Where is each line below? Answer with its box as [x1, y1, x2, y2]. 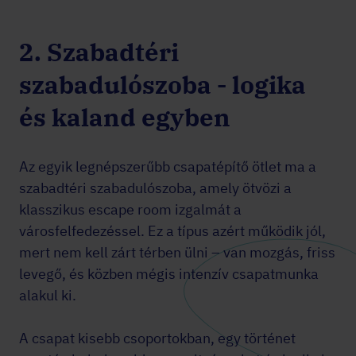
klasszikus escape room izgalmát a [19, 200, 242, 219]
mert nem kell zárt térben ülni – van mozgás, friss [19, 243, 335, 261]
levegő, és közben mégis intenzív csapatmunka [19, 265, 319, 283]
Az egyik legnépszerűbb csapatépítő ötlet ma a [19, 157, 316, 176]
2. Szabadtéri [19, 36, 179, 68]
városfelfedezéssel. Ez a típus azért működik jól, [19, 222, 326, 240]
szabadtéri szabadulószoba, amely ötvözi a [19, 179, 292, 197]
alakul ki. [19, 286, 76, 304]
